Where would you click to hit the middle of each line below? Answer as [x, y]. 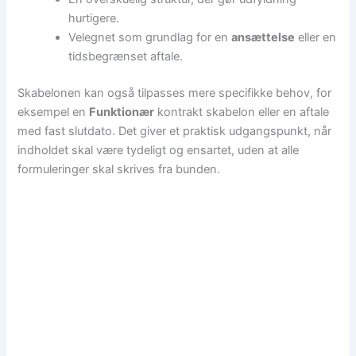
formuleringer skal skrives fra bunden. [119, 169]
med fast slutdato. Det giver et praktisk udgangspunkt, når [175, 131]
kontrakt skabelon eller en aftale [242, 112]
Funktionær [122, 112]
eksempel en [54, 112]
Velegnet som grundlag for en [150, 37]
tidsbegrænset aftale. [126, 56]
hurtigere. [94, 18]
